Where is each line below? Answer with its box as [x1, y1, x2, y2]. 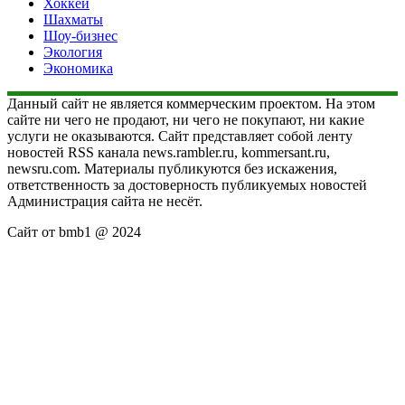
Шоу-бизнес [43, 27, 118, 43]
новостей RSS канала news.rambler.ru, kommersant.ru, [7, 144, 330, 160]
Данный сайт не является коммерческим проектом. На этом [7, 95, 375, 111]
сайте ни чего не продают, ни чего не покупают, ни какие [7, 111, 364, 127]
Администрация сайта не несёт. [7, 193, 202, 209]
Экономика [43, 60, 113, 76]
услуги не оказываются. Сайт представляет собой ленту [7, 127, 353, 144]
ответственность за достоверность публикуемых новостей [7, 176, 367, 193]
